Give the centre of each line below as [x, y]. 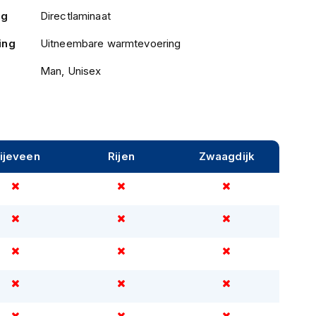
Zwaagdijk [226, 156]
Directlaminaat [75, 16]
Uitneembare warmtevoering [110, 43]
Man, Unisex [71, 71]
